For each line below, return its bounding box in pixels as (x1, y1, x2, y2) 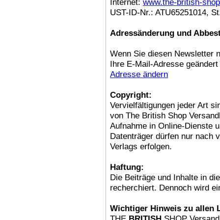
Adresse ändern (110, 69, 168, 79)
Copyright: (110, 89, 152, 100)
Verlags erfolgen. (110, 141, 172, 151)
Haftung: (110, 162, 144, 172)
